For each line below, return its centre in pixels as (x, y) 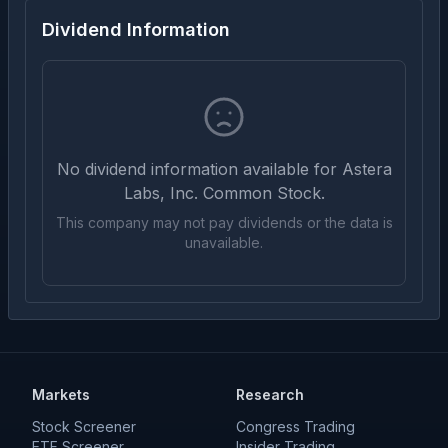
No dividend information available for (199, 169)
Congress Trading (295, 426)
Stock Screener (84, 426)
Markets (61, 394)
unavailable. (224, 242)
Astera (366, 169)
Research (270, 394)
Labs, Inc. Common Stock (222, 193)
